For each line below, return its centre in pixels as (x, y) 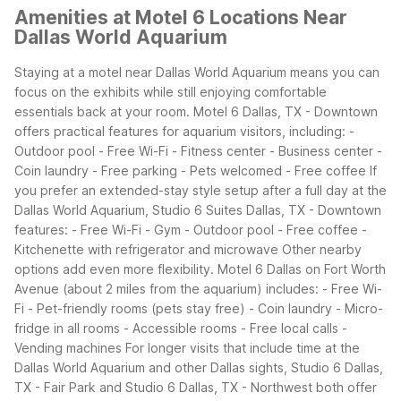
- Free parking (135, 171)
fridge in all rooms (67, 328)
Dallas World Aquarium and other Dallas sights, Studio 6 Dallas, (199, 368)
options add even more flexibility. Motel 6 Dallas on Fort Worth (200, 269)
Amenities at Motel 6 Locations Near (181, 17)
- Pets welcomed (231, 171)
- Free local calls (290, 328)
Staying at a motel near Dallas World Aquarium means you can (197, 73)
